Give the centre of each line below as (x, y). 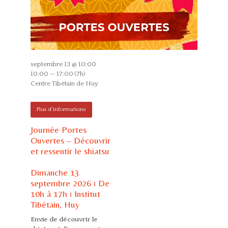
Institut (87, 194)
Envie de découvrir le (64, 220)
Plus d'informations (61, 110)
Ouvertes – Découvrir (70, 140)
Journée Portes (58, 130)
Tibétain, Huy (55, 205)
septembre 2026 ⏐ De (70, 183)
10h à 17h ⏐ (52, 194)
